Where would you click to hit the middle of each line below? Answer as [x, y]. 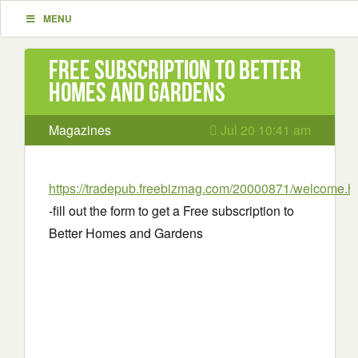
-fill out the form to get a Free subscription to [171, 211]
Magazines [80, 130]
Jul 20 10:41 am [264, 130]
